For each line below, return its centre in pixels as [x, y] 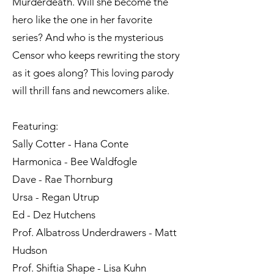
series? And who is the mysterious [88, 38]
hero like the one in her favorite [82, 20]
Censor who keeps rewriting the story [96, 55]
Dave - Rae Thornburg [62, 180]
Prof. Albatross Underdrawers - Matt [94, 233]
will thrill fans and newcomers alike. [91, 91]
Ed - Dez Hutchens [54, 215]
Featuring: [35, 126]
